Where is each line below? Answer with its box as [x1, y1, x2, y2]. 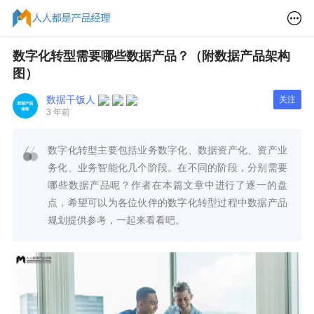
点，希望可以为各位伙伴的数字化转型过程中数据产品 [48, 196, 287, 208]
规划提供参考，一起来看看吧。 [48, 214, 185, 226]
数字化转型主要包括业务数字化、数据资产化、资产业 [48, 144, 287, 156]
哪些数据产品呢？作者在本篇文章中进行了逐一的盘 [48, 179, 287, 191]
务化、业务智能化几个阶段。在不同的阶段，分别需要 [48, 161, 287, 173]
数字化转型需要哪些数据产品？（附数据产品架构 [13, 48, 290, 63]
